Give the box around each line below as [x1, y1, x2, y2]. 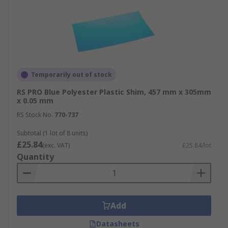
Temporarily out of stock [31, 70, 112, 79]
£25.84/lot [182, 141, 211, 150]
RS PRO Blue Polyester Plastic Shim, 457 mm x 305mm [17, 87, 211, 97]
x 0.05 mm [17, 96, 53, 105]
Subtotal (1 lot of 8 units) [17, 129, 88, 137]
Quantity [17, 151, 54, 162]
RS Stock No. [17, 110, 53, 119]
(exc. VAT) [42, 141, 70, 150]
